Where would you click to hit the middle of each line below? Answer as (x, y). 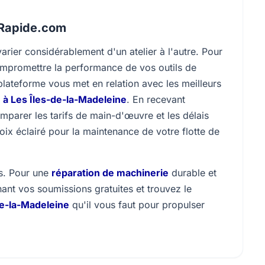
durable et (193, 173)
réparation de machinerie (110, 173)
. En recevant (156, 99)
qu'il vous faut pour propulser (137, 205)
